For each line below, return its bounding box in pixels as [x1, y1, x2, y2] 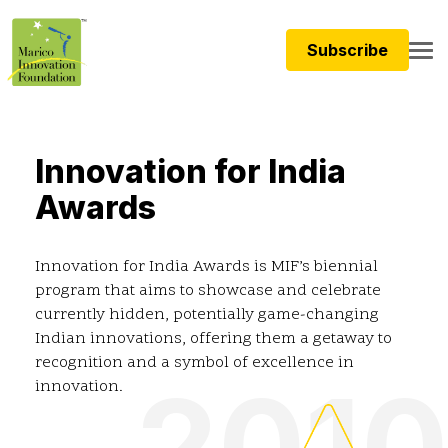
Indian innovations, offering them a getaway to [35, 328, 392, 351]
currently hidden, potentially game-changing [35, 304, 379, 327]
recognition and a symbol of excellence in [35, 352, 354, 375]
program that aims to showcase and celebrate [35, 280, 381, 303]
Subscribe [307, 39, 388, 60]
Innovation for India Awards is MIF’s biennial [35, 256, 378, 279]
